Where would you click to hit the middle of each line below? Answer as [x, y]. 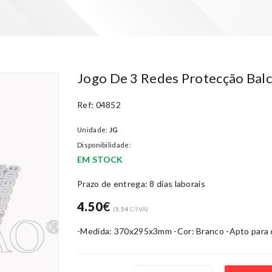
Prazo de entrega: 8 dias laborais [141, 184]
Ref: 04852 [99, 105]
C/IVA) [138, 209]
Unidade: [93, 130]
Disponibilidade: [104, 145]
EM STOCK [100, 159]
